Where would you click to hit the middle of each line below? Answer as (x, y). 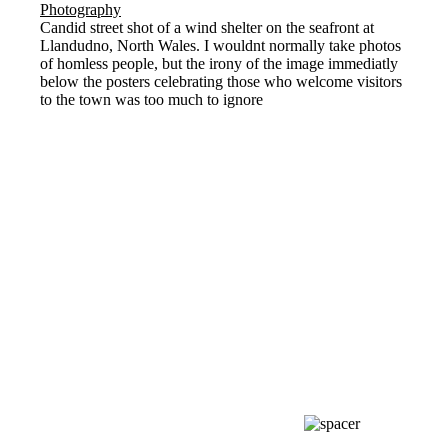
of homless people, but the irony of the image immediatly (219, 64)
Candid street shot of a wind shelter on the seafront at (207, 28)
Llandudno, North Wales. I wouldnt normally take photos (220, 46)
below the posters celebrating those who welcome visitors (221, 82)
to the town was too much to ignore (151, 100)
